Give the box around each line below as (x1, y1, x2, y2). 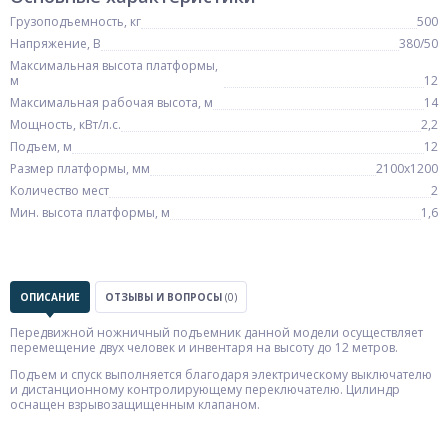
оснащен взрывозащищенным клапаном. (10, 396, 260, 413)
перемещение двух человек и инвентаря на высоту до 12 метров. (10, 339, 398, 356)
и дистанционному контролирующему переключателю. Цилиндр (10, 381, 400, 398)
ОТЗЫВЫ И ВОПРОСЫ (105, 290, 225, 304)
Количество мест (10, 182, 109, 199)
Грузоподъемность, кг (10, 13, 141, 30)
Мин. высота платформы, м (10, 204, 170, 221)
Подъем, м (10, 138, 72, 155)
